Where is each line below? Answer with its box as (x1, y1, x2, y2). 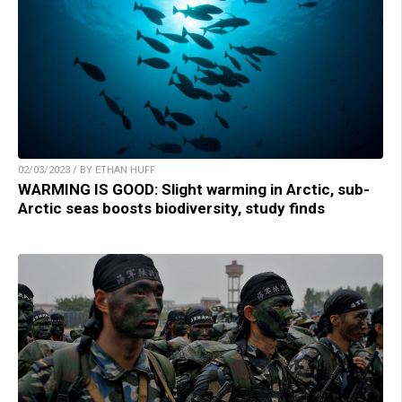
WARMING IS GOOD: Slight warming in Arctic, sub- (18, 180, 370, 199)
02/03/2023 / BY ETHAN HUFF (18, 164, 155, 177)
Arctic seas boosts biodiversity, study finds (18, 199, 325, 218)
